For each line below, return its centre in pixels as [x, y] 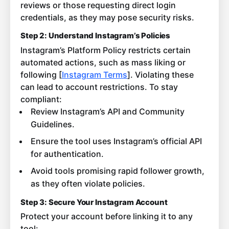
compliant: [41, 99]
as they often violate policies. [88, 183]
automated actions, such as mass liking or [103, 62]
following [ [41, 74]
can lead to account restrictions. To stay [99, 87]
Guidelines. [52, 124]
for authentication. [67, 154]
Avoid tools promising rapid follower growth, [117, 170]
